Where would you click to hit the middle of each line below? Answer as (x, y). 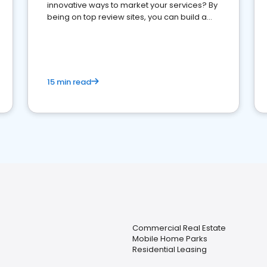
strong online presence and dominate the (128, 29)
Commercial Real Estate (179, 228)
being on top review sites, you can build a (127, 17)
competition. (72, 41)
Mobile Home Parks (170, 239)
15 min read (69, 82)
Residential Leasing (169, 249)
